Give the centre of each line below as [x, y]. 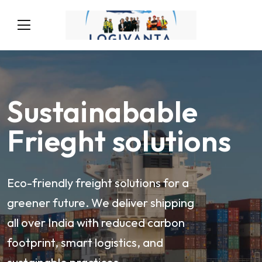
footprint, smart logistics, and [85, 242]
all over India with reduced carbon [96, 223]
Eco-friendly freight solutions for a [98, 183]
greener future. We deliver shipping [101, 203]
